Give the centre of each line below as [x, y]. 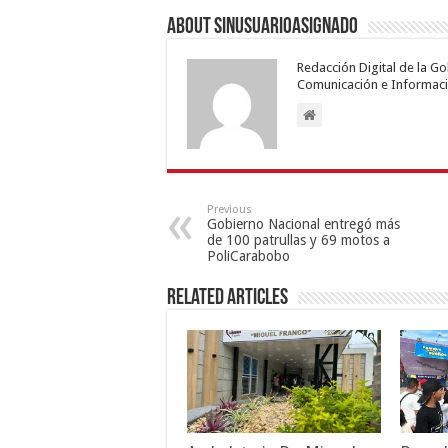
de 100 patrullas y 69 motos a [298, 240]
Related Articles [227, 299]
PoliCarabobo [248, 256]
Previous [229, 210]
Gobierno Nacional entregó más [303, 224]
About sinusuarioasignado [262, 28]
